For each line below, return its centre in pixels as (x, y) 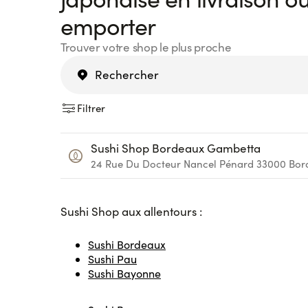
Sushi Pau (112, 259)
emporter (108, 25)
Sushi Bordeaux (127, 244)
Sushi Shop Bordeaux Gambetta (176, 148)
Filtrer (91, 108)
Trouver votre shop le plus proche (146, 47)
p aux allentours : (158, 211)
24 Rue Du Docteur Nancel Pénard (172, 164)
